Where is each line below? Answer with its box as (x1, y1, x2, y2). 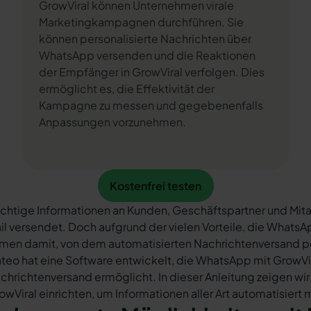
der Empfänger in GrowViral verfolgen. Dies (39, 65, 264, 79)
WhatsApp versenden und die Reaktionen (39, 48, 255, 62)
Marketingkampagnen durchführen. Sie (39, 15, 244, 29)
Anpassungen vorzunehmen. (39, 115, 186, 129)
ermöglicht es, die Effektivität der (39, 81, 215, 96)
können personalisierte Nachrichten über (39, 31, 251, 46)
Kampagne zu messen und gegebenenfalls (39, 98, 263, 112)
